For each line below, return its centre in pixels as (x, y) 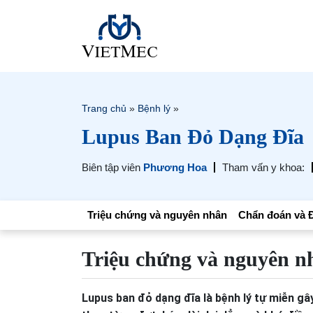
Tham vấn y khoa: (263, 167)
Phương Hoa (175, 167)
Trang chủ (104, 108)
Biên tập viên (112, 167)
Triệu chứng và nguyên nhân (157, 214)
